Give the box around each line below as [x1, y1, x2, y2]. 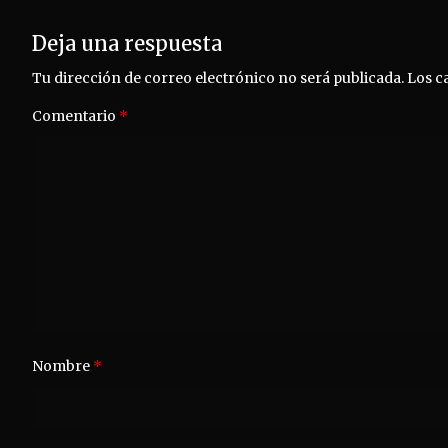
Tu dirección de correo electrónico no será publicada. [32, 68, 404, 87]
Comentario [32, 106, 119, 125]
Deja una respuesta [32, 30, 222, 56]
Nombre [32, 356, 93, 375]
